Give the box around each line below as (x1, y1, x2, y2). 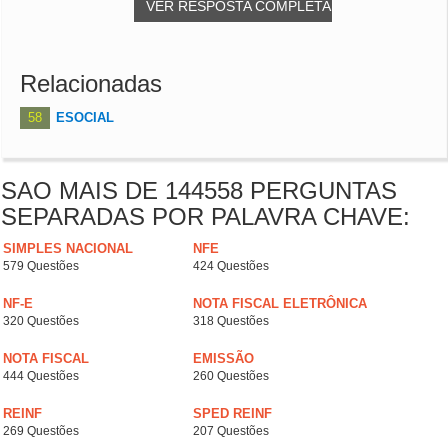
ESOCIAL (56, 110, 114, 126)
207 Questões (193, 424, 269, 439)
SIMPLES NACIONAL (3, 241, 133, 257)
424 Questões (193, 259, 269, 274)
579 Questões (3, 259, 79, 274)
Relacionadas (20, 70, 162, 98)
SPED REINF (193, 406, 272, 422)
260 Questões (193, 369, 269, 384)
